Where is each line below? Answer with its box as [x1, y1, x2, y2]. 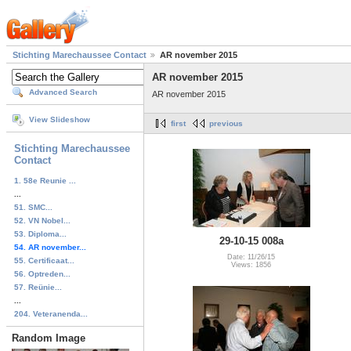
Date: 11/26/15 [227, 252, 275, 261]
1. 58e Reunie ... [14, 175, 76, 185]
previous [209, 119, 243, 128]
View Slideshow [29, 115, 90, 125]
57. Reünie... [14, 282, 62, 291]
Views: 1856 [231, 260, 271, 269]
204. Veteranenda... [14, 309, 88, 318]
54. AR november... [14, 242, 86, 251]
